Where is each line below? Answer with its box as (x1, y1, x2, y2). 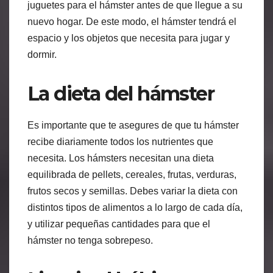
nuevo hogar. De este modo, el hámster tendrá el (27, 16, 236, 27)
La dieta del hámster (27, 81, 214, 105)
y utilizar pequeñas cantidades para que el (27, 218, 210, 229)
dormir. (27, 49, 57, 60)
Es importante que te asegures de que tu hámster (27, 119, 239, 130)
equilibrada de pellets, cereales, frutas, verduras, (27, 169, 236, 180)
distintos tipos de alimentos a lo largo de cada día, (27, 202, 243, 213)
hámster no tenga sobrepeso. (27, 235, 153, 246)
